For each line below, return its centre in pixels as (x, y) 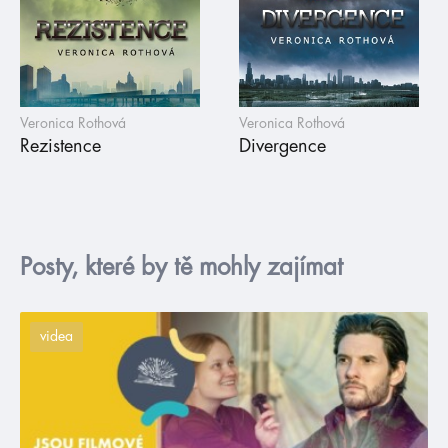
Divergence (282, 145)
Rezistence (60, 145)
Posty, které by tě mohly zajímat (181, 266)
